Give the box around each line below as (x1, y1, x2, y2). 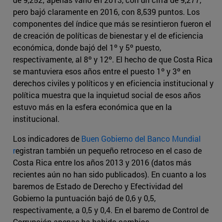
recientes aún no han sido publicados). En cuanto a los (13, 168, 206, 179)
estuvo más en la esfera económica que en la (13, 101, 172, 112)
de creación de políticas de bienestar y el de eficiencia (13, 30, 203, 41)
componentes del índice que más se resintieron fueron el (13, 18, 211, 29)
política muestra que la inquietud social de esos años (13, 89, 201, 100)
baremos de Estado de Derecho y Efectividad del (13, 180, 183, 191)
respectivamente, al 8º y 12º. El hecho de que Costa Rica (13, 54, 213, 64)
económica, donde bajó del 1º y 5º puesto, (13, 42, 161, 53)
